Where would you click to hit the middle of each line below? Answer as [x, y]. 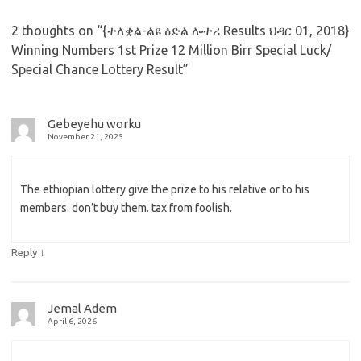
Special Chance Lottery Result [97, 70]
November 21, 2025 [85, 137]
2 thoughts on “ [57, 31]
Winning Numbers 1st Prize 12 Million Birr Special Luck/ [171, 50]
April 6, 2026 [72, 322]
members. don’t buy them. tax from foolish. [126, 208]
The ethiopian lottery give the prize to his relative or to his [165, 190]
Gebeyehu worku [94, 124]
